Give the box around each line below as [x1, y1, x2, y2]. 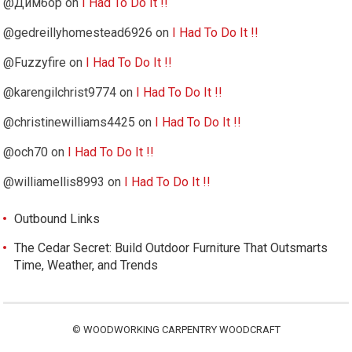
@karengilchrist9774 [3, 85, 117, 101]
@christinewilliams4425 [3, 115, 136, 130]
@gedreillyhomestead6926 [3, 25, 153, 41]
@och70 [3, 145, 49, 160]
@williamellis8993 [3, 174, 105, 190]
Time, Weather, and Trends [14, 258, 159, 273]
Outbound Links [14, 211, 101, 227]
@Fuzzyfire [3, 55, 67, 71]
